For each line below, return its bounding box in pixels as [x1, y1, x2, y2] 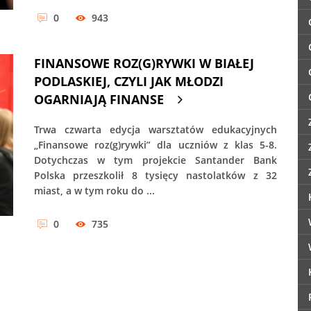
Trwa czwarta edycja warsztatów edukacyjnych [34, 123, 277, 137]
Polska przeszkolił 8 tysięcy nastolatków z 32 [34, 169, 277, 183]
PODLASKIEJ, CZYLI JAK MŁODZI [34, 73, 224, 90]
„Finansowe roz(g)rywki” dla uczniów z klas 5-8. [34, 138, 277, 152]
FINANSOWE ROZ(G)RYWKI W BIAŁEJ [34, 55, 254, 72]
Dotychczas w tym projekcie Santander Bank [34, 153, 277, 167]
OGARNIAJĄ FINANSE [34, 91, 164, 108]
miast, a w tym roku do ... [34, 184, 155, 198]
